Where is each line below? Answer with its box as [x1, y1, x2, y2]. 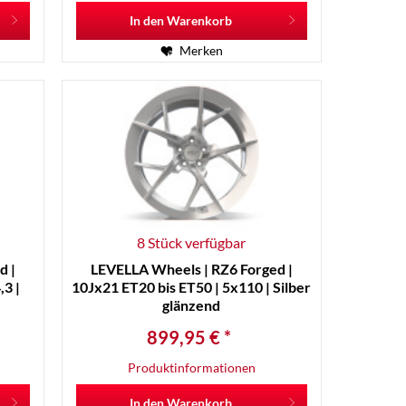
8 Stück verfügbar [137, 233, 246, 251]
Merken [179, 43, 223, 59]
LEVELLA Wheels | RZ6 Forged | [90, 259, 293, 277]
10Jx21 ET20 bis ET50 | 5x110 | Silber [72, 277, 312, 295]
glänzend [162, 295, 221, 314]
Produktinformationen [127, 359, 256, 375]
